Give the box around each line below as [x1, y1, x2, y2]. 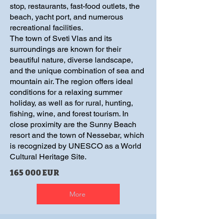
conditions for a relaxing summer [10, 88, 122, 97]
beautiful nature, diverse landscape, [10, 55, 133, 65]
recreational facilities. [10, 23, 83, 32]
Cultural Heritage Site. [10, 152, 87, 161]
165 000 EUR [10, 168, 59, 177]
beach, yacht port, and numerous [10, 12, 123, 22]
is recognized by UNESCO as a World [10, 141, 141, 151]
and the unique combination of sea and [10, 66, 144, 75]
